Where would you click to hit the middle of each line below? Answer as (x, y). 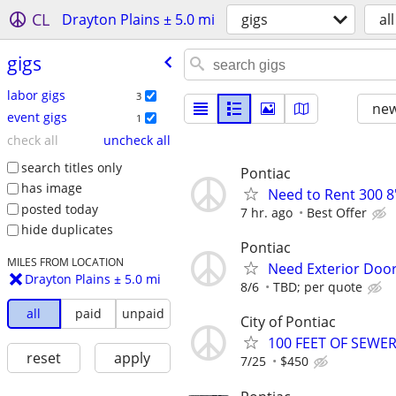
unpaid (143, 314)
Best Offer (337, 213)
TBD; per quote (318, 287)
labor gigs (36, 95)
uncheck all (137, 140)
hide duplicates (67, 230)
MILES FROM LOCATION (65, 262)
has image (51, 188)
